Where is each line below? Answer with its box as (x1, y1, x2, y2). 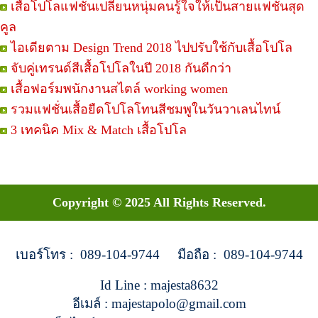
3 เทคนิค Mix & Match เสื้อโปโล (11, 123, 187, 138)
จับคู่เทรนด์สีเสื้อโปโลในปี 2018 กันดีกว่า (11, 61, 231, 76)
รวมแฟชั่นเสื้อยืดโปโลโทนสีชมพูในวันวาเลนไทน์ (11, 102, 280, 117)
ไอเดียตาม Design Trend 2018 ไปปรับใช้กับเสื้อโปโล (11, 40, 292, 55)
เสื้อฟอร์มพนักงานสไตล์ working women (11, 82, 228, 97)
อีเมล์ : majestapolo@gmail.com (72, 296, 246, 312)
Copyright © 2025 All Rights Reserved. (52, 195, 266, 210)
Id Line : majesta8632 (99, 278, 219, 293)
